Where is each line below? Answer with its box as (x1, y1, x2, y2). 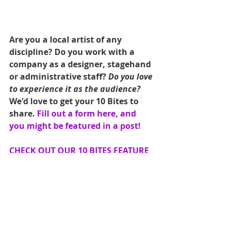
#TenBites (47, 194, 85, 205)
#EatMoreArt (62, 206, 112, 218)
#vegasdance (9, 206, 60, 218)
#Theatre (9, 194, 45, 205)
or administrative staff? (9, 70, 108, 82)
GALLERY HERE (9, 157, 69, 168)
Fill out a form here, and (37, 107, 138, 119)
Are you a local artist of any (9, 33, 124, 45)
